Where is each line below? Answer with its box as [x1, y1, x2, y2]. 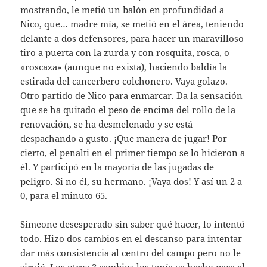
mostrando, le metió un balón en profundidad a [20, 3, 225, 15]
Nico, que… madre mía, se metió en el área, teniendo [20, 17, 244, 30]
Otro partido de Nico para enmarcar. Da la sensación [20, 89, 243, 101]
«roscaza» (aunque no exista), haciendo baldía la [20, 60, 228, 73]
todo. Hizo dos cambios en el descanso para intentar [20, 232, 243, 244]
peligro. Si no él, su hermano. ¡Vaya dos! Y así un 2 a [20, 175, 243, 187]
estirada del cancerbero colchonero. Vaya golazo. [20, 74, 228, 87]
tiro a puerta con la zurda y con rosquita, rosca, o [20, 46, 230, 58]
